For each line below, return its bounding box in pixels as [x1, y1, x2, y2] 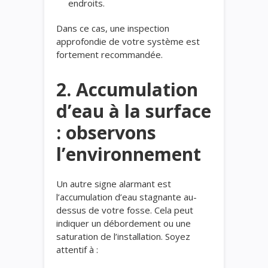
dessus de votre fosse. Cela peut [56, 203, 193, 216]
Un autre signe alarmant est [56, 177, 171, 190]
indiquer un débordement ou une [56, 217, 191, 229]
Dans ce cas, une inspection [56, 22, 169, 34]
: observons [56, 120, 156, 145]
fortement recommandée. [56, 48, 163, 60]
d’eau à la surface [56, 98, 211, 123]
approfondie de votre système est [56, 35, 200, 47]
